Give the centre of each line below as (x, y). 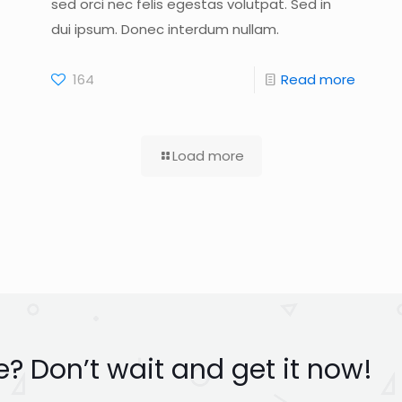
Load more (208, 155)
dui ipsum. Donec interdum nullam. (165, 29)
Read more (319, 79)
